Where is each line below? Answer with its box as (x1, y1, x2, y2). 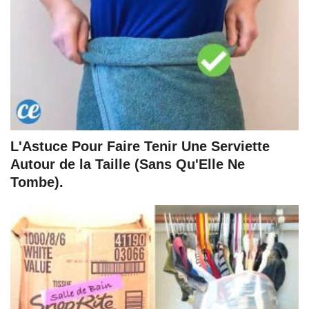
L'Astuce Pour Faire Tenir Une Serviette (10, 139, 270, 154)
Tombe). (10, 175, 63, 190)
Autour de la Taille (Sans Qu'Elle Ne (10, 157, 245, 172)
